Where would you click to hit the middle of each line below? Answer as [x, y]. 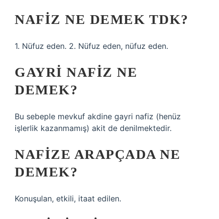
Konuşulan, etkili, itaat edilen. [68, 198]
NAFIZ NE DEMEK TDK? [102, 19]
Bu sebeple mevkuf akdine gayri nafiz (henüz [98, 116]
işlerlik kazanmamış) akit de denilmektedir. [93, 128]
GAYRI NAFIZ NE [76, 72]
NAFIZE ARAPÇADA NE [98, 154]
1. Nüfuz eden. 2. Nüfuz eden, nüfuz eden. [91, 46]
